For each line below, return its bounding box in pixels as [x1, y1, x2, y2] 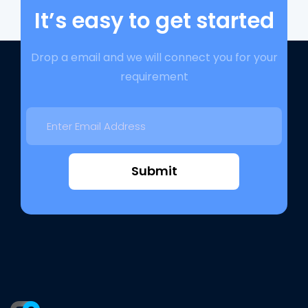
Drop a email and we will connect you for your [30, 49, 278, 65]
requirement [120, 68, 188, 85]
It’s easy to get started [34, 5, 274, 36]
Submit [131, 162, 177, 180]
